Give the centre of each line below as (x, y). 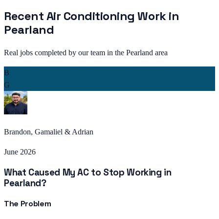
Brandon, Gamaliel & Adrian (49, 132)
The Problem (28, 204)
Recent (25, 16)
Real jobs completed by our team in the (65, 53)
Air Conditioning (90, 16)
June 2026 (20, 152)
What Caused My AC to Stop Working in (88, 172)
